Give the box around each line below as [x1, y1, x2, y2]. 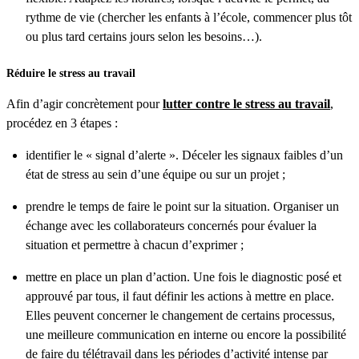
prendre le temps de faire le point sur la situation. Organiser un [26, 200, 339, 214]
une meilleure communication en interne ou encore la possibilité [26, 328, 346, 342]
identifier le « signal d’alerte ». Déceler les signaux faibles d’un [26, 148, 343, 163]
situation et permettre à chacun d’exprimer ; [26, 238, 244, 252]
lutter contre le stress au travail [163, 97, 330, 111]
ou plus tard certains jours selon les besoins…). [26, 29, 262, 43]
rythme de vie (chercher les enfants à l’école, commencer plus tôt [26, 10, 352, 24]
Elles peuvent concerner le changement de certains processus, [26, 309, 335, 323]
